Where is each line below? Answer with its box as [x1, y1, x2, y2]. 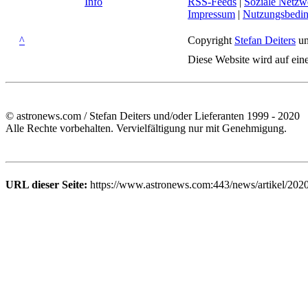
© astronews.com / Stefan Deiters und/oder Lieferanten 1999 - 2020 [5, 110, 300, 122]
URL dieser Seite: [5, 179, 87, 190]
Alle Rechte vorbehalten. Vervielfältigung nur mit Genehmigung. [5, 122, 287, 134]
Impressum [188, 8, 235, 20]
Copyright [188, 34, 234, 46]
